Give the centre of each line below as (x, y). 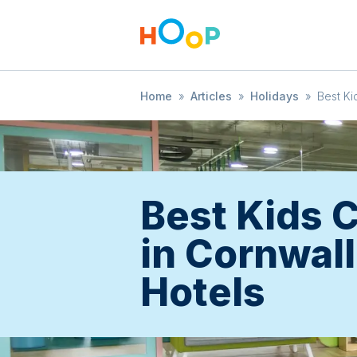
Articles (211, 96)
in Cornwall (248, 254)
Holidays (275, 96)
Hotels (203, 292)
